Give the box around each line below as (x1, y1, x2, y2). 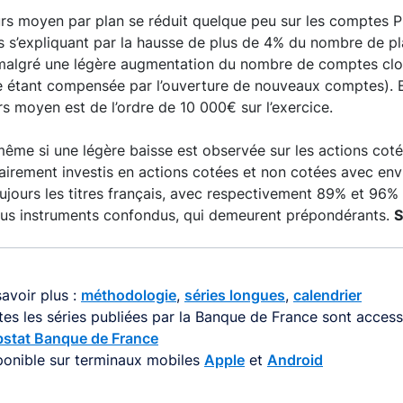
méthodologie (81, 286, 176, 304)
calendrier (293, 286, 362, 304)
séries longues (184, 286, 285, 304)
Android (267, 351, 323, 369)
